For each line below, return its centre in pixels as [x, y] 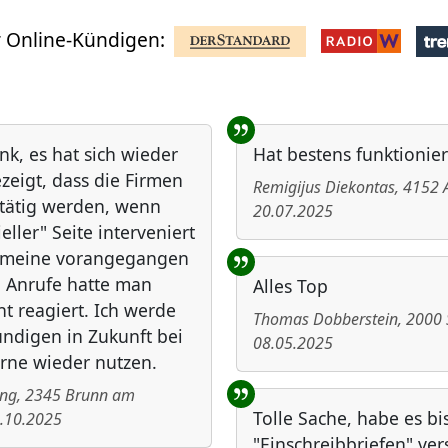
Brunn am [100, 395]
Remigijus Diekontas [324, 187]
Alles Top [290, 286]
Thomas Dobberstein [325, 319]
